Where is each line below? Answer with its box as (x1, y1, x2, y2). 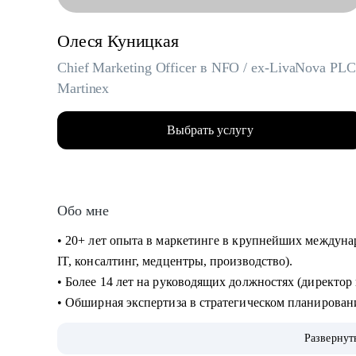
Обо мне (57, 203, 109, 219)
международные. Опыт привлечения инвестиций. (57, 337, 335, 350)
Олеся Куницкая (57, 31, 179, 51)
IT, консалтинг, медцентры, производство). (57, 254, 296, 268)
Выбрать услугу (166, 123, 253, 137)
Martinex (57, 80, 110, 96)
